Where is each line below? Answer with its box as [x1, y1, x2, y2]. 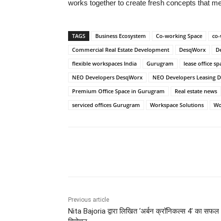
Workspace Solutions [150, 101, 204, 109]
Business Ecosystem [95, 32, 146, 39]
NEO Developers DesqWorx [72, 73, 143, 81]
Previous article [68, 196, 109, 203]
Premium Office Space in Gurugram [72, 87, 165, 95]
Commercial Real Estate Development [72, 45, 169, 53]
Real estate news [175, 87, 217, 95]
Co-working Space [156, 32, 202, 39]
